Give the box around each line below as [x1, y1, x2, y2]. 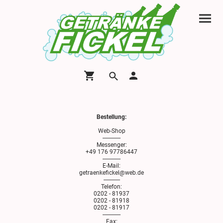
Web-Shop [98, 127, 125, 135]
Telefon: [101, 183, 122, 191]
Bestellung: [97, 113, 126, 121]
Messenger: [96, 141, 127, 149]
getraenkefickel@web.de [79, 169, 144, 177]
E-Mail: [103, 162, 120, 170]
